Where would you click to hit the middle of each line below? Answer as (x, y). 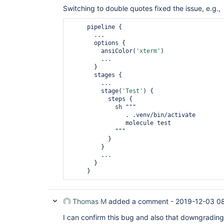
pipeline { (78, 27)
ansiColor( (118, 51)
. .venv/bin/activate (97, 115)
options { (82, 43)
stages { (82, 75)
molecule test (97, 123)
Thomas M (89, 201)
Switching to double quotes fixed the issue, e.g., (142, 8)
